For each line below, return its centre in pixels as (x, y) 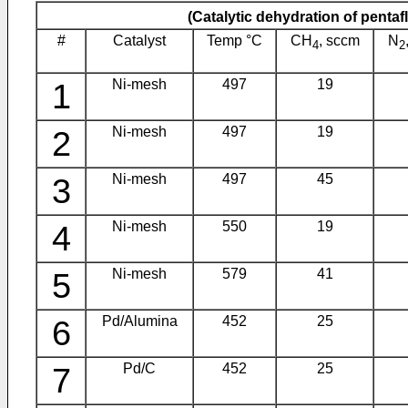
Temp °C (235, 40)
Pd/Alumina (139, 321)
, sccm (339, 40)
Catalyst (139, 40)
